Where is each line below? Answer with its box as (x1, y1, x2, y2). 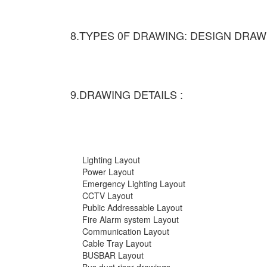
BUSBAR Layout (82, 249, 144, 262)
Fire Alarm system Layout (82, 213, 179, 226)
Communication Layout (82, 225, 169, 238)
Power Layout (82, 166, 134, 178)
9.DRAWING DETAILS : (70, 86, 183, 103)
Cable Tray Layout (82, 237, 151, 250)
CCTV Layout (82, 190, 133, 202)
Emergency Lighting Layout (82, 178, 185, 190)
